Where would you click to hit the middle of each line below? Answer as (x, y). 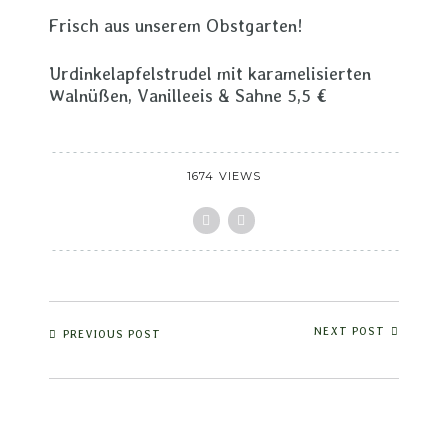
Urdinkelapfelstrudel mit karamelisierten (210, 73)
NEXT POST (349, 331)
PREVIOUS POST (112, 334)
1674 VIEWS (224, 176)
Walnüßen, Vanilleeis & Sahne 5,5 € (188, 95)
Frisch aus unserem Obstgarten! (176, 25)
